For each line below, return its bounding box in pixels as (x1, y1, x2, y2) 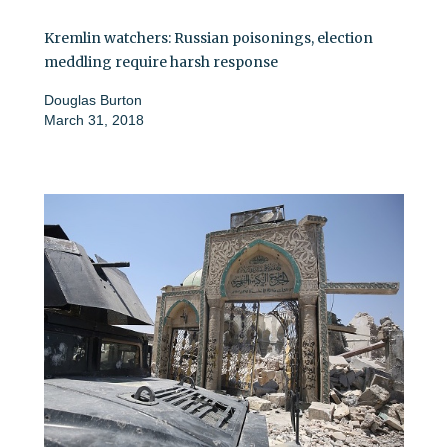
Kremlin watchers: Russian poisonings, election (44, 29, 373, 48)
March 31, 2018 (44, 112, 144, 129)
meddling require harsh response (44, 53, 278, 72)
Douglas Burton (44, 92, 142, 109)
